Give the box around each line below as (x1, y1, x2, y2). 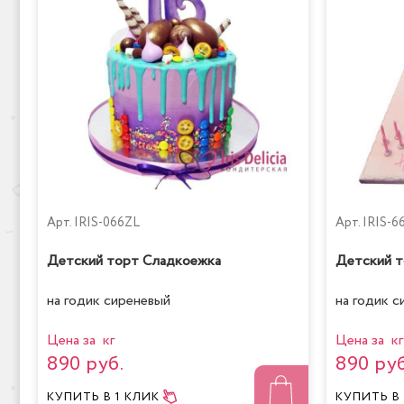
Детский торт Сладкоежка (47, 251, 221, 272)
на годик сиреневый (47, 290, 170, 312)
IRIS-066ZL (74, 213, 140, 232)
